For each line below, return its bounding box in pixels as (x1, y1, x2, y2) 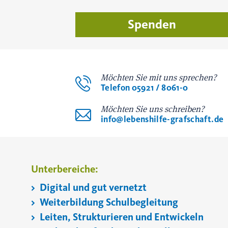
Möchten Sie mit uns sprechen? (101, 74, 216, 82)
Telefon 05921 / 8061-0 (101, 82, 188, 93)
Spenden (127, 17, 176, 32)
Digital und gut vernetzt (38, 181, 147, 194)
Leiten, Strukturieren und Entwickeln (38, 211, 204, 223)
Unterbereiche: (31, 163, 98, 176)
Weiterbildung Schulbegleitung (38, 196, 178, 209)
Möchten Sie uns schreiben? (101, 105, 204, 114)
